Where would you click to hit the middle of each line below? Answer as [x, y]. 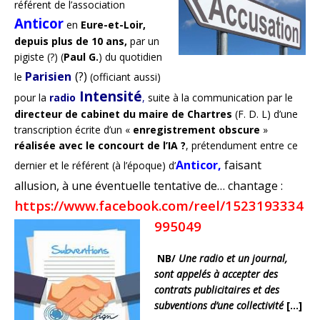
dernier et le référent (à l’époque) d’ [95, 165]
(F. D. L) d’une [266, 114]
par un [143, 41]
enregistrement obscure [196, 129]
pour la [32, 97]
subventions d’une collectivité [220, 305]
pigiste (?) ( [39, 56]
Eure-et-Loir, [113, 24]
